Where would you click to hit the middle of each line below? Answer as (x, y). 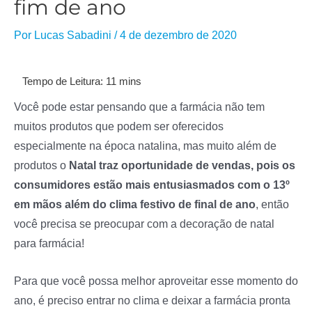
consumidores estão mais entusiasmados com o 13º (152, 185)
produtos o (41, 165)
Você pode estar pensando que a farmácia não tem (139, 107)
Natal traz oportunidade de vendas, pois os (182, 165)
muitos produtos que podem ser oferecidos (119, 126)
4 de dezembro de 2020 (178, 35)
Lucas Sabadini (73, 35)
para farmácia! (49, 243)
